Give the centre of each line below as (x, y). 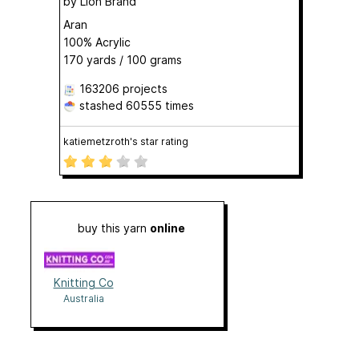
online (167, 228)
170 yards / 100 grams (123, 59)
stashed (101, 105)
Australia (83, 298)
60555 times (160, 105)
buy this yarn (114, 228)
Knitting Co (83, 282)
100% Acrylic (97, 42)
